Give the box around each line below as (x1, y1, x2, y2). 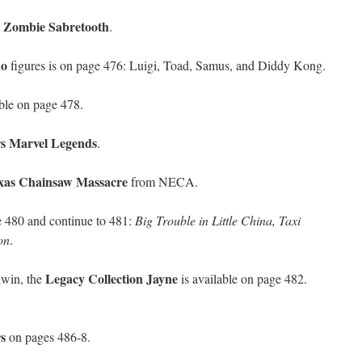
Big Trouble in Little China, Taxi (135, 212, 301, 229)
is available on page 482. (178, 270, 307, 287)
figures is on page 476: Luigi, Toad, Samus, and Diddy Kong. (7, 57, 326, 74)
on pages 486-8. (6, 328, 90, 345)
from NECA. (128, 173, 198, 190)
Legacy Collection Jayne (45, 269, 178, 288)
